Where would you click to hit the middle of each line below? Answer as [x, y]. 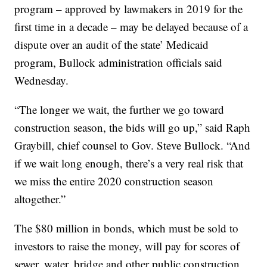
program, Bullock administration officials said [119, 63]
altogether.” [40, 199]
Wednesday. [42, 80]
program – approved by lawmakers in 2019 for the [129, 9]
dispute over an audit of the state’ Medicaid [112, 45]
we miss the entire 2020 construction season [114, 181]
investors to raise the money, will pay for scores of [127, 246]
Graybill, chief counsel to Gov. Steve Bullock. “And [133, 145]
